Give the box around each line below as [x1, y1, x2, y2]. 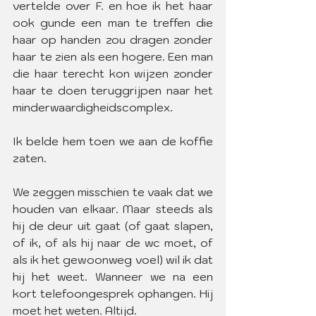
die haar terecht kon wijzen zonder [13, 66, 213, 80]
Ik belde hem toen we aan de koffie [13, 134, 213, 148]
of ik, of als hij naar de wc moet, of [13, 236, 213, 250]
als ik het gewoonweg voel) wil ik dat [13, 253, 213, 267]
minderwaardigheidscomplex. [13, 100, 173, 114]
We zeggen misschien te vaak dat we [13, 185, 213, 199]
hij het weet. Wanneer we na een [13, 269, 213, 284]
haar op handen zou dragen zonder [13, 32, 213, 47]
